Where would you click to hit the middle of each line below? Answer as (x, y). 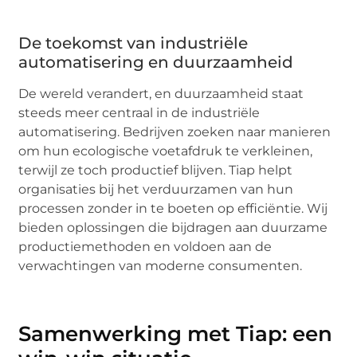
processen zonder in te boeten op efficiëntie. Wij (173, 208)
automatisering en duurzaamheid (156, 62)
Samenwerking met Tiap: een (176, 334)
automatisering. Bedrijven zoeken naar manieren (175, 131)
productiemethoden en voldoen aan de (145, 246)
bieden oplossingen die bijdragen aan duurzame (173, 227)
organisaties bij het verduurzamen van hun (156, 189)
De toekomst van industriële (133, 43)
